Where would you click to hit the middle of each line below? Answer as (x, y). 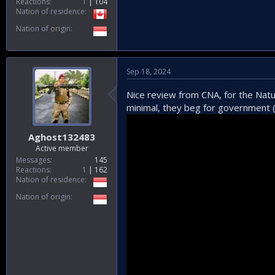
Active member (62, 148)
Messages (33, 160)
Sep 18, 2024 (149, 72)
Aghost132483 (62, 137)
